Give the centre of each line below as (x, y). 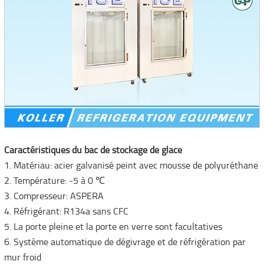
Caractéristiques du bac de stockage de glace (93, 151)
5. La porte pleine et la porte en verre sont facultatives (113, 228)
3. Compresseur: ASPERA (54, 197)
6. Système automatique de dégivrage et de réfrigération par (125, 243)
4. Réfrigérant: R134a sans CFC (66, 212)
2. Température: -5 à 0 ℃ (54, 182)
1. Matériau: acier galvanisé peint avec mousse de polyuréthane (131, 166)
